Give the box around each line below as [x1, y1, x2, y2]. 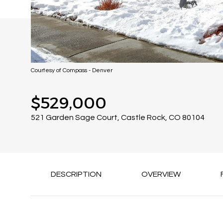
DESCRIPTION [51, 170, 102, 178]
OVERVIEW [141, 170, 181, 178]
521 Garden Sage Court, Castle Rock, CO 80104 [31, 113, 205, 121]
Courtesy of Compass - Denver [31, 67, 112, 74]
